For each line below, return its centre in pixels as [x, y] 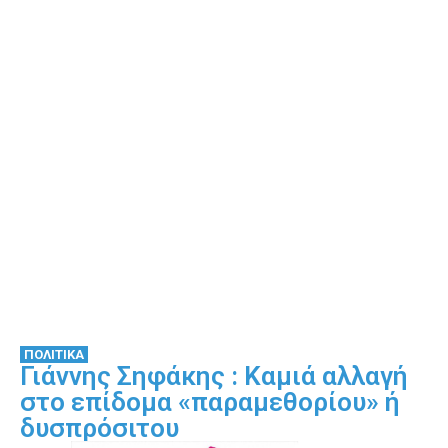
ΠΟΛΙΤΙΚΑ [54, 354]
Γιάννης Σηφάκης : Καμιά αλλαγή [214, 375]
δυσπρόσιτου [99, 427]
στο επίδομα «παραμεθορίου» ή [210, 401]
